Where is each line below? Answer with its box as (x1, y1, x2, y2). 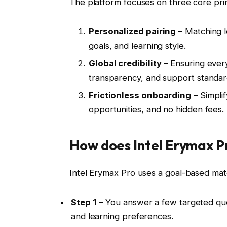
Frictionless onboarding (88, 90, 192, 101)
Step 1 (70, 197, 97, 207)
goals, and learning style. (88, 40, 186, 51)
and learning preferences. (70, 211, 173, 221)
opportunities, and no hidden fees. (88, 104, 224, 115)
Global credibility (88, 58, 162, 68)
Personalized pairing (88, 26, 176, 36)
